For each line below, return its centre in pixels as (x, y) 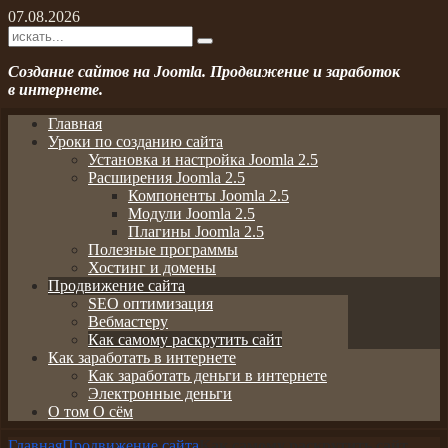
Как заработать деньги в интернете (207, 375)
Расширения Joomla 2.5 (166, 177)
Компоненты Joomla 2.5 (208, 195)
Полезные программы (163, 249)
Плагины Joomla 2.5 (196, 231)
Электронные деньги (160, 393)
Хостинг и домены (152, 267)
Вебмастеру (128, 321)
